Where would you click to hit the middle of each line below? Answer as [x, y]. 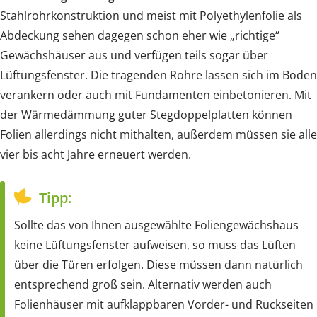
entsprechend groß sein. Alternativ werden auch [143, 285]
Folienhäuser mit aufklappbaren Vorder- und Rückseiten [164, 305]
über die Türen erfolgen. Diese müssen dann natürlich [158, 265]
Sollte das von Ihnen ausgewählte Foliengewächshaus [156, 225]
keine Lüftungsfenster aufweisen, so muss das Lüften [155, 245]
